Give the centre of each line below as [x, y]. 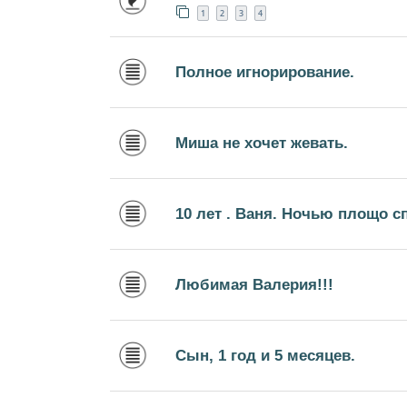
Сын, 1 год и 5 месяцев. [265, 356]
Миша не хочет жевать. [262, 143]
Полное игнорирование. [265, 72]
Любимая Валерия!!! [254, 285]
